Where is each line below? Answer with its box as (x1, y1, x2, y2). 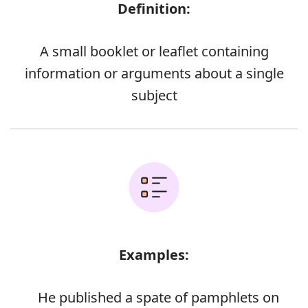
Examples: (119, 245, 189, 264)
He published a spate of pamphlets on (38, 287, 279, 307)
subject (131, 85, 177, 104)
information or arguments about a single (24, 63, 284, 82)
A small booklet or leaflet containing (39, 41, 269, 60)
